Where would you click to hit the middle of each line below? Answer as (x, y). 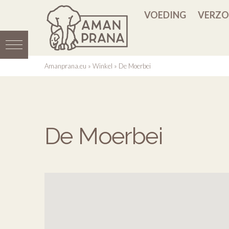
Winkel (102, 66)
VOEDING (165, 15)
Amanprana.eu (65, 66)
